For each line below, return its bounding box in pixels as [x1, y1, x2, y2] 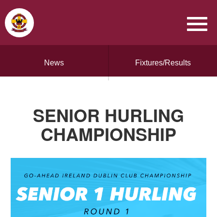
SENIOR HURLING [33, 102, 184, 127]
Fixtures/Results [135, 59, 191, 67]
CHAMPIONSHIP [41, 121, 176, 146]
